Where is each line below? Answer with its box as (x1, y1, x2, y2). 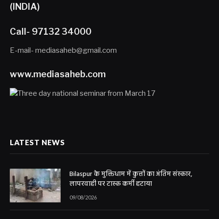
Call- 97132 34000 (10, 26, 91, 37)
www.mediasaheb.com (10, 68, 106, 80)
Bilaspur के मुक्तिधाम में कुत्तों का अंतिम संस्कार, (69, 168, 192, 180)
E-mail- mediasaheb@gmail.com (10, 45, 117, 55)
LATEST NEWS (10, 137, 65, 147)
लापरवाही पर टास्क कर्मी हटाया (69, 178, 152, 190)
